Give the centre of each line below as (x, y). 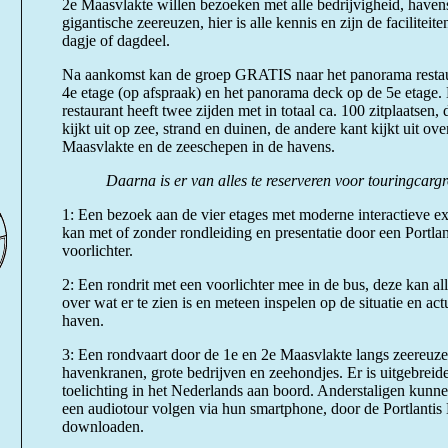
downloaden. (103, 426)
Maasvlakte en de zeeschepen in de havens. (198, 146)
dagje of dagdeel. (116, 40)
